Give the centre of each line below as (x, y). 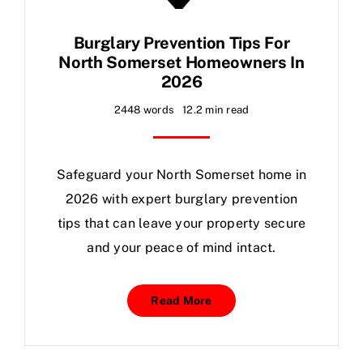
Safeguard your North (126, 174)
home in (281, 174)
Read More (181, 300)
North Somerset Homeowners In (181, 62)
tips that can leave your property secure (181, 223)
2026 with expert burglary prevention (181, 199)
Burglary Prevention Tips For (181, 43)
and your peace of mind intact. (181, 247)
